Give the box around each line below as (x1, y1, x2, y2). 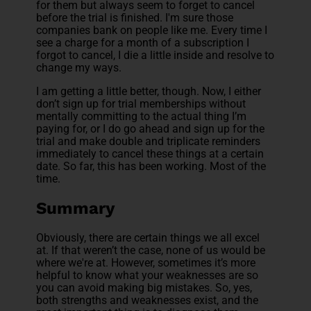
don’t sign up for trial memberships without (36, 96, 246, 110)
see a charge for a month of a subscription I (36, 35, 250, 49)
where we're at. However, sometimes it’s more (36, 255, 256, 269)
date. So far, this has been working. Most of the (36, 159, 267, 173)
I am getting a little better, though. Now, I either (36, 84, 262, 98)
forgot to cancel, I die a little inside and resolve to (36, 48, 275, 62)
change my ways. (36, 60, 122, 74)
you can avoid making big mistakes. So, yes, (36, 280, 253, 294)
